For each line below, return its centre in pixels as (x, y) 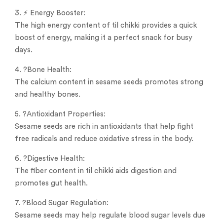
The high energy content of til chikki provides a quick (106, 25)
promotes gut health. (51, 183)
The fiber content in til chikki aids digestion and (96, 171)
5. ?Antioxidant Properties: (60, 114)
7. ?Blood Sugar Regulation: (62, 203)
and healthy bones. (48, 94)
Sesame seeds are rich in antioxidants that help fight (104, 126)
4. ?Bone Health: (43, 70)
